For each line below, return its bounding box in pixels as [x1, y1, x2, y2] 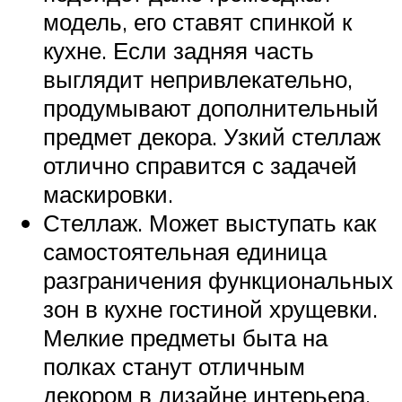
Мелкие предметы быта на [43, 323, 328, 353]
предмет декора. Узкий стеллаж [43, 122, 380, 152]
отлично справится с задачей [43, 151, 357, 180]
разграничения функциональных [43, 266, 393, 295]
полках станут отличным [43, 352, 305, 381]
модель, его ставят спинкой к [43, 7, 352, 37]
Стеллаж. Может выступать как [43, 208, 376, 238]
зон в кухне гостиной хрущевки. [43, 294, 378, 324]
